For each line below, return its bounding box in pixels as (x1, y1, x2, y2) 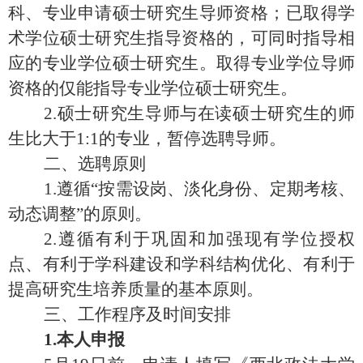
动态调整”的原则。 (8, 203, 152, 224)
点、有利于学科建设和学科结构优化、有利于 (8, 254, 355, 274)
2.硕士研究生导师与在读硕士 (8, 103, 268, 123)
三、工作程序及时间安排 (8, 304, 231, 324)
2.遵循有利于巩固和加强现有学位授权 (8, 228, 355, 249)
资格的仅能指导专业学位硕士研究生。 (8, 78, 297, 98)
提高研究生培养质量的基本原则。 (8, 279, 263, 299)
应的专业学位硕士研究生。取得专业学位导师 (8, 53, 355, 73)
